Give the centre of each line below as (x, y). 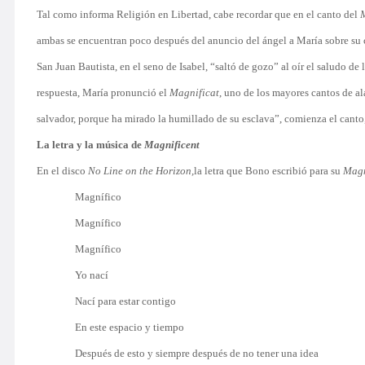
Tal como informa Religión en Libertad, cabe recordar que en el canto (190, 14)
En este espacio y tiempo (130, 327)
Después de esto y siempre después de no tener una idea (197, 353)
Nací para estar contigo (126, 301)
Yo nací (92, 275)
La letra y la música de (90, 145)
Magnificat (194, 92)
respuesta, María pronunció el (103, 92)
